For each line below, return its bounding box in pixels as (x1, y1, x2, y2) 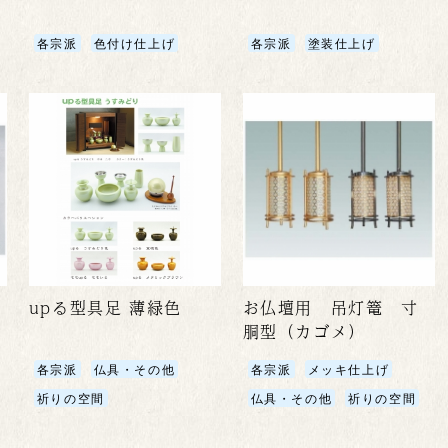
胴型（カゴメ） (242, 318, 366, 344)
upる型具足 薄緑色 (28, 294, 182, 320)
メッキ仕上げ (307, 359, 390, 377)
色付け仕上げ (93, 34, 176, 52)
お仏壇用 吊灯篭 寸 (242, 294, 419, 320)
